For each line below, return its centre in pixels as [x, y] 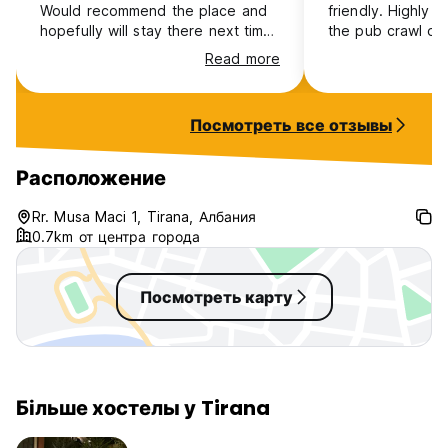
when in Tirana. [92, 50]
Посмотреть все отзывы [291, 125]
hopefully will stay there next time [156, 30]
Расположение [91, 178]
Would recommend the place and [153, 10]
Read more [242, 58]
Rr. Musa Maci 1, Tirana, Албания [144, 216]
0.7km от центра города [116, 236]
